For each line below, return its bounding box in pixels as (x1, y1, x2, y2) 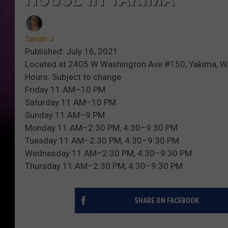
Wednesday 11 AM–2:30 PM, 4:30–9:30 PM (25, 148, 192, 158)
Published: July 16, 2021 (25, 46, 118, 56)
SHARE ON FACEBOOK (134, 196, 199, 205)
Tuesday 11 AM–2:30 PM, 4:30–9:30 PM (25, 135, 179, 146)
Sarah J (25, 33, 54, 44)
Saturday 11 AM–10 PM (25, 97, 116, 107)
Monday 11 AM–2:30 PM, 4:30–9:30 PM (25, 122, 178, 133)
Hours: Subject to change (25, 71, 121, 82)
